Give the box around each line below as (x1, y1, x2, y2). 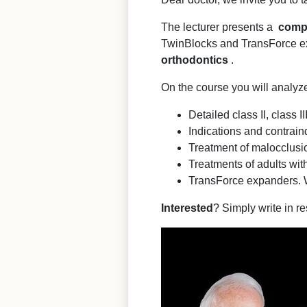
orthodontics (161, 53, 228, 66)
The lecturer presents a (161, 21, 278, 33)
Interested (161, 201, 213, 214)
